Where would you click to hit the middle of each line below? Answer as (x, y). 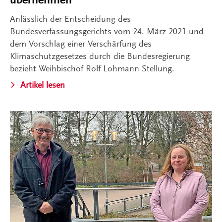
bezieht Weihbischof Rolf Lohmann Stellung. (92, 68)
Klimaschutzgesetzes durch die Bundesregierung (100, 56)
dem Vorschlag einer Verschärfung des (81, 43)
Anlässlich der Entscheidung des (70, 19)
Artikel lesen (43, 84)
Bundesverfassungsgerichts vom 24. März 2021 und (107, 31)
